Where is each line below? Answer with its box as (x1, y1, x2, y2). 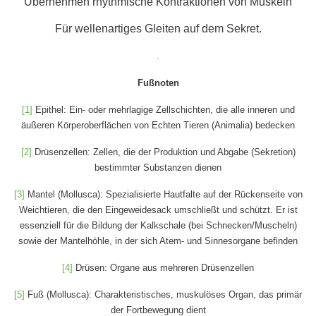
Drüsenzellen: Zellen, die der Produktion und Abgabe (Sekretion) (31, 147, 296, 158)
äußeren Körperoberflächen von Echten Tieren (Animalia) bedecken (21, 120, 295, 131)
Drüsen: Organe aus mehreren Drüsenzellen (73, 262, 254, 274)
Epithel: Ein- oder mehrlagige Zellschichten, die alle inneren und (32, 104, 295, 116)
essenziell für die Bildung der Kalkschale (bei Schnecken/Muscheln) (19, 220, 297, 231)
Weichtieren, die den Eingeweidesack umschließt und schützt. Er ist (18, 205, 298, 216)
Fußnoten (137, 78, 179, 89)
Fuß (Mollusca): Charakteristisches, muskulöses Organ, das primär (25, 289, 302, 300)
